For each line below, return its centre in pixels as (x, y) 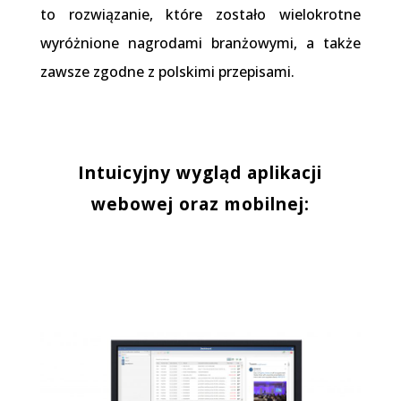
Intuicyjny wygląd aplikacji (200, 172)
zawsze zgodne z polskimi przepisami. (167, 71)
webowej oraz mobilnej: (200, 204)
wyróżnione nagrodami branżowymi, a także (200, 43)
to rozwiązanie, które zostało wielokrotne (200, 14)
